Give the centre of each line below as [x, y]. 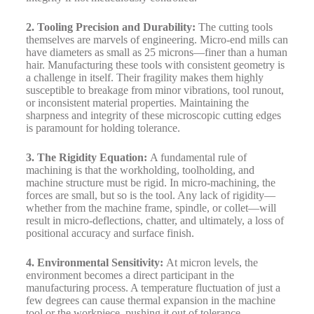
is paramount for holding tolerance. [103, 128]
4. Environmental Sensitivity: [94, 262]
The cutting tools [234, 27]
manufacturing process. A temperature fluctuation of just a [153, 287]
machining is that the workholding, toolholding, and [140, 170]
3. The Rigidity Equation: [86, 157]
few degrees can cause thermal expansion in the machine [150, 300]
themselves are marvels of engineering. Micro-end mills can [157, 39]
